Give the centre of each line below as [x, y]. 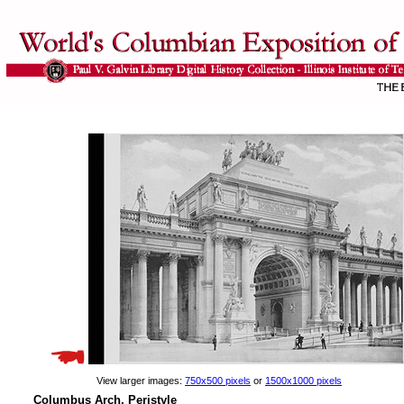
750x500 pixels [218, 381]
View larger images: [141, 381]
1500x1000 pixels [303, 381]
